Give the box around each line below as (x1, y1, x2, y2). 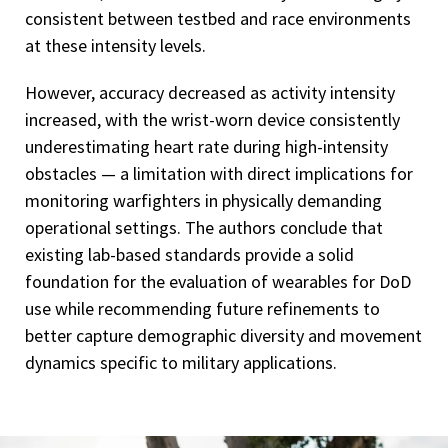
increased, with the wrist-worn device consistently (25, 107, 400, 131)
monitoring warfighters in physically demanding (25, 188, 382, 212)
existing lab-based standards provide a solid (25, 242, 354, 266)
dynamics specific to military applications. (25, 350, 337, 374)
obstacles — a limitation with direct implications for (25, 161, 413, 185)
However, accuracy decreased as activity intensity (25, 80, 395, 104)
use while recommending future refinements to (25, 296, 380, 320)
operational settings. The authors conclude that (25, 215, 383, 239)
